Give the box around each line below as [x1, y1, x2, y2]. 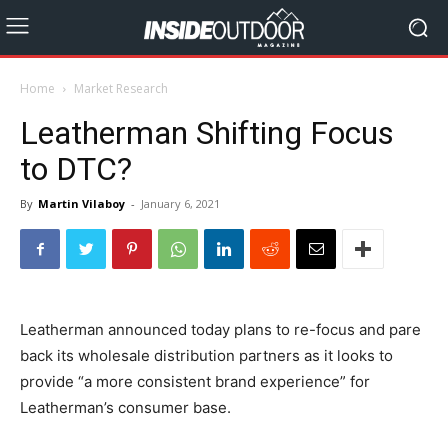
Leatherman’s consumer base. [20, 398, 231, 417]
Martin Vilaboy [38, 196, 125, 211]
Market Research [74, 80, 168, 97]
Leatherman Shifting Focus [20, 114, 394, 152]
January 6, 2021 [141, 196, 220, 211]
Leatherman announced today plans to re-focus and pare [20, 320, 421, 339]
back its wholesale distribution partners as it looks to [20, 346, 393, 365]
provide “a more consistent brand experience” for [20, 372, 370, 391]
